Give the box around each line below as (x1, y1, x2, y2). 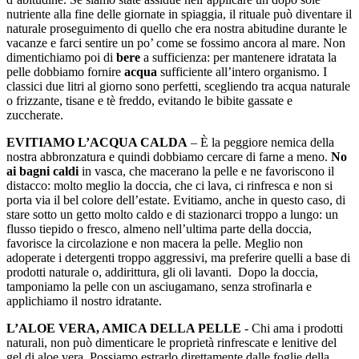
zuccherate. (6, 108, 67, 122)
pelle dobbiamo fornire (6, 65, 124, 79)
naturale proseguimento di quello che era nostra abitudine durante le (6, 22, 347, 35)
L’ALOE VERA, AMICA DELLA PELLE (6, 321, 244, 335)
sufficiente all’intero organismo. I (160, 65, 327, 79)
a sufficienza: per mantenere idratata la (143, 50, 337, 64)
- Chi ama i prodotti (244, 321, 343, 335)
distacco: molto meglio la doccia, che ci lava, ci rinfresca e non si (6, 179, 333, 192)
